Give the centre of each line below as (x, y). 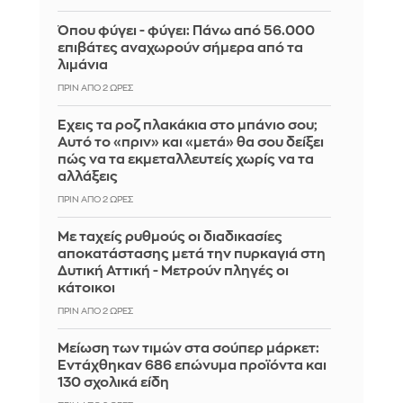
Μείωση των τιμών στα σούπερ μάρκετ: (188, 349)
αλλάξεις (88, 177)
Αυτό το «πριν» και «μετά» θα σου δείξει (191, 143)
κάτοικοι (86, 289)
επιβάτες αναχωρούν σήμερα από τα (180, 49)
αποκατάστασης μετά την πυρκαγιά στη (192, 255)
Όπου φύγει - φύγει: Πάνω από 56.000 (186, 31)
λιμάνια (83, 66)
